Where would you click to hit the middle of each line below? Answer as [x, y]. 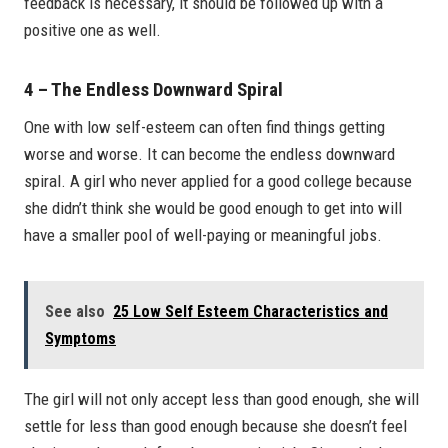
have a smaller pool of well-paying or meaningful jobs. [203, 234]
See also [75, 311]
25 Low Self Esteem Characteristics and [250, 311]
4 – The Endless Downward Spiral [153, 90]
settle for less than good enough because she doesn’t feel [215, 425]
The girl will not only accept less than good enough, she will [221, 398]
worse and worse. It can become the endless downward [209, 153]
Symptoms [80, 338]
